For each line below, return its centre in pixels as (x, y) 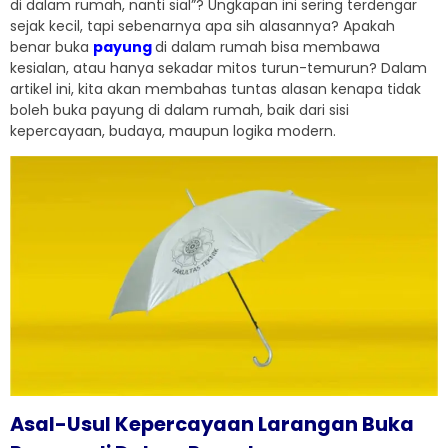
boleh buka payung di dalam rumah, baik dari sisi (179, 110)
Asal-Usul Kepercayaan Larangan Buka (212, 424)
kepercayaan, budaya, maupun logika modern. (173, 131)
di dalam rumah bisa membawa (267, 47)
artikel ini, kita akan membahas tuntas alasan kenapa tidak (215, 89)
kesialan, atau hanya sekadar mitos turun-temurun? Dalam (218, 68)
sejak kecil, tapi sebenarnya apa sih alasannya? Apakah (202, 26)
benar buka (51, 47)
